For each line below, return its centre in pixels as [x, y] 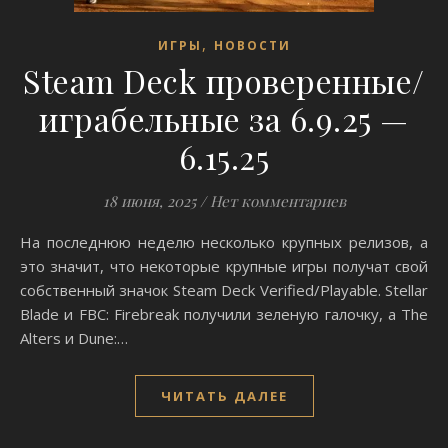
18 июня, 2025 [149, 201]
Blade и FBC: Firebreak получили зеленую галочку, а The [224, 314]
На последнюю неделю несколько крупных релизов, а [26, 242]
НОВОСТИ [252, 45]
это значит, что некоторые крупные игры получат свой [224, 266]
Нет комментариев [277, 201]
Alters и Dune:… [74, 338]
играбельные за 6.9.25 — [224, 118]
